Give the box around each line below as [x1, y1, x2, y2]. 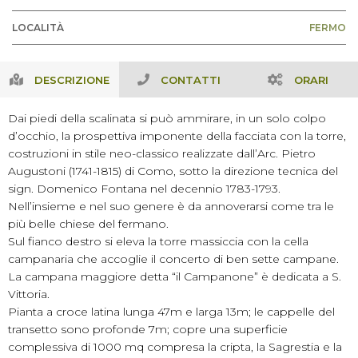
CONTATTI [160, 74, 221, 86]
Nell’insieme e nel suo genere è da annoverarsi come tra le [8, 199, 334, 213]
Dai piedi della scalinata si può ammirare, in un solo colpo [8, 111, 326, 125]
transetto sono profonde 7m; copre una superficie [8, 322, 288, 336]
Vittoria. [8, 287, 50, 301]
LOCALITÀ [12, 22, 64, 34]
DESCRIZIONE [34, 74, 110, 86]
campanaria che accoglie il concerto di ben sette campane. [8, 252, 339, 266]
